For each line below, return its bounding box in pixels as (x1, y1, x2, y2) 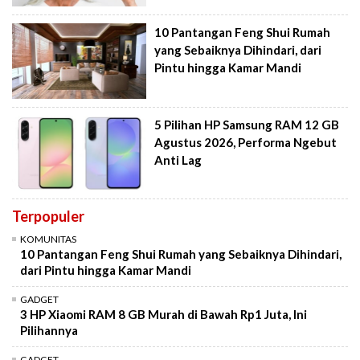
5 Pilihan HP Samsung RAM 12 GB (154, 117, 340, 132)
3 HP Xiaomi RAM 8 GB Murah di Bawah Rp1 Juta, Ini (20, 307, 307, 322)
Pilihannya (20, 323, 78, 338)
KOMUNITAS (20, 233, 76, 246)
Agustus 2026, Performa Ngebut (154, 134, 337, 149)
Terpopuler (12, 207, 84, 226)
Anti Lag (154, 152, 202, 167)
